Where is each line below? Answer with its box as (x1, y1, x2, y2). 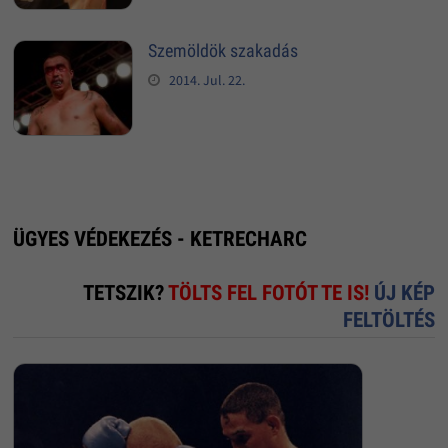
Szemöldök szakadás (147, 40, 298, 61)
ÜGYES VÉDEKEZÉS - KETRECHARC (12, 227, 307, 252)
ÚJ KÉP (374, 281, 436, 306)
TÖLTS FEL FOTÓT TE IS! (168, 281, 375, 306)
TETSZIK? (83, 281, 169, 306)
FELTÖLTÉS (343, 308, 436, 333)
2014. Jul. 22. (168, 71, 245, 89)
